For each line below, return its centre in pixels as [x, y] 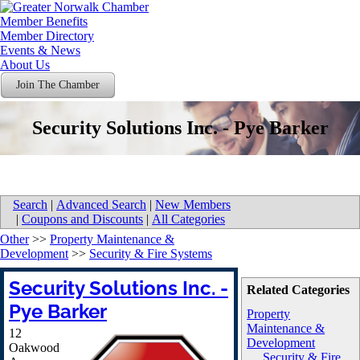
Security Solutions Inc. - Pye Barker [180, 127]
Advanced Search [101, 205]
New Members [193, 205]
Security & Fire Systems [151, 254]
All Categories [188, 219]
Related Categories [299, 290]
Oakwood [34, 348]
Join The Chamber [58, 85]
